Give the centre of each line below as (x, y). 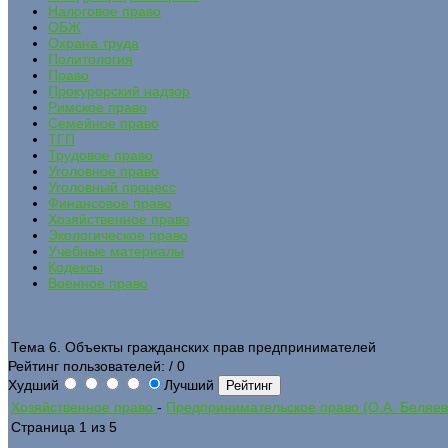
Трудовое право (100, 154)
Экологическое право (118, 234)
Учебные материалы (116, 250)
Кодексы (75, 266)
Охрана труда (93, 42)
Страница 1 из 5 (64, 426)
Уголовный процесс (112, 186)
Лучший (191, 384)
